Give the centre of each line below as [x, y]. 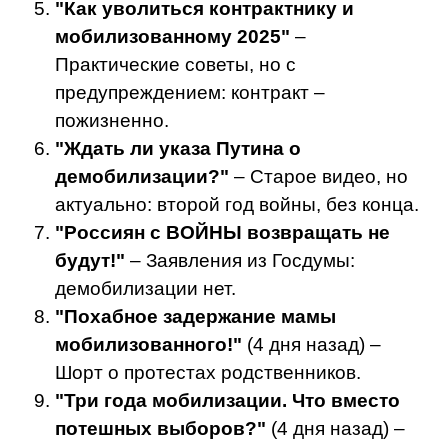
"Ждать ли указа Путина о [178, 149]
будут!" [90, 261]
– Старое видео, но [318, 177]
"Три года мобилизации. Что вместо [227, 401]
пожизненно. [112, 121]
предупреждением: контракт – [190, 93]
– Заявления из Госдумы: [240, 261]
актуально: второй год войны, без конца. [237, 205]
